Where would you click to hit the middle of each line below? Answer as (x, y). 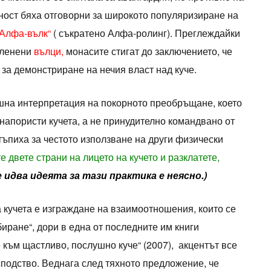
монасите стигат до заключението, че (148, 51)
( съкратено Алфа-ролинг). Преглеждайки (145, 33)
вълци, (48, 51)
